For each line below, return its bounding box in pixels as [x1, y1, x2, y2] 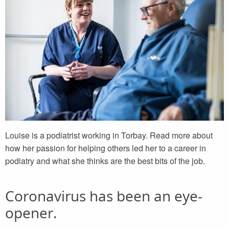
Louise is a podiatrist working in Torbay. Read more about [5, 129, 213, 142]
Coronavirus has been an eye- [5, 186, 202, 206]
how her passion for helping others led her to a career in [5, 142, 206, 154]
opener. [5, 203, 57, 223]
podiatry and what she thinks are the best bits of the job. [5, 155, 205, 167]
